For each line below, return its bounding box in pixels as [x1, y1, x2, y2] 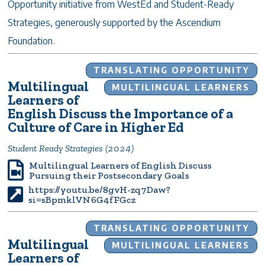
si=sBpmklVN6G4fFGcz [28, 193, 136, 205]
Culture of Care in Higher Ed [8, 118, 184, 135]
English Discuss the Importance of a [8, 105, 234, 122]
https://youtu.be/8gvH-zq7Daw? [28, 183, 171, 195]
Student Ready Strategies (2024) [8, 142, 134, 154]
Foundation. [8, 34, 56, 47]
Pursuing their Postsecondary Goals [29, 169, 190, 181]
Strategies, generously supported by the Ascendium [8, 16, 221, 28]
